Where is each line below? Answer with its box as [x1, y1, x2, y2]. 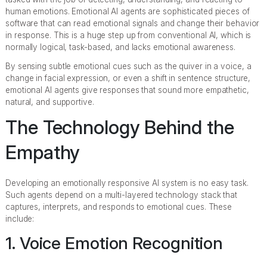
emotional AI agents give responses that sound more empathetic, [5, 85, 249, 95]
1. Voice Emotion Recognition [5, 232, 223, 253]
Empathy [5, 140, 80, 164]
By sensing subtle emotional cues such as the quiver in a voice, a [5, 61, 252, 71]
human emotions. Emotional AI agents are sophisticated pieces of [5, 6, 250, 16]
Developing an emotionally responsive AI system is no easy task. [5, 178, 249, 188]
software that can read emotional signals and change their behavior [5, 18, 260, 28]
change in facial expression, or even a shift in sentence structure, [5, 73, 251, 83]
